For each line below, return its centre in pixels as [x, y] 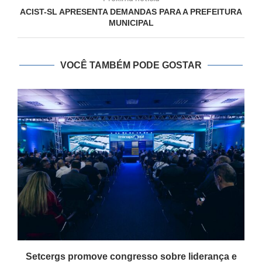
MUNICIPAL [131, 23]
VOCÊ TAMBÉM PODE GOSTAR [131, 65]
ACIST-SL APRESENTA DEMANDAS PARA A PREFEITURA [131, 12]
